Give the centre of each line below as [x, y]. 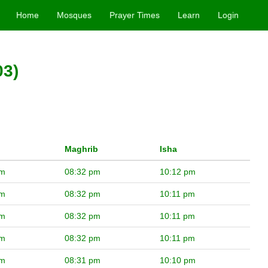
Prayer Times [135, 15]
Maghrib [81, 149]
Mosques [74, 15]
